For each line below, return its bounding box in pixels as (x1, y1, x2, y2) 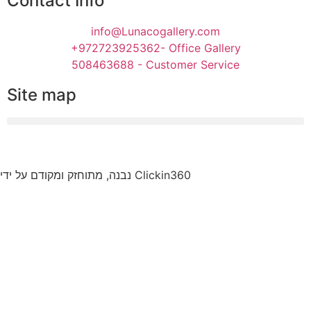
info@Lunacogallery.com (91, 24, 220, 39)
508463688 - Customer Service (72, 58, 239, 72)
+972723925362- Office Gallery (70, 41, 241, 56)
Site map (7, 85, 76, 106)
